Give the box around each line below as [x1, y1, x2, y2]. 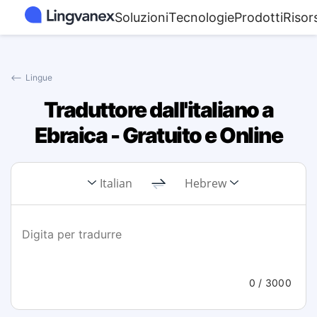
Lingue [25, 72, 52, 83]
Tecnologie [168, 10, 234, 25]
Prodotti [234, 10, 283, 25]
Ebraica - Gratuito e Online [34, 122, 283, 148]
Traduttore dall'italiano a [43, 97, 274, 122]
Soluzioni [115, 10, 168, 25]
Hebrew [185, 175, 226, 191]
